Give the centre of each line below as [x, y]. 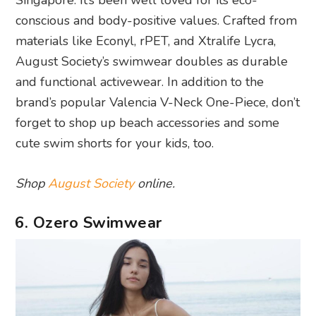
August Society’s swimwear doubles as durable [152, 61]
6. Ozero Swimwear [89, 223]
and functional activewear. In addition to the [140, 82]
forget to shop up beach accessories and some [148, 123]
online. [155, 183]
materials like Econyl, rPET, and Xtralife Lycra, [146, 41]
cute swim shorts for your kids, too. [115, 143]
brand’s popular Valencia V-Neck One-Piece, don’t [158, 102]
